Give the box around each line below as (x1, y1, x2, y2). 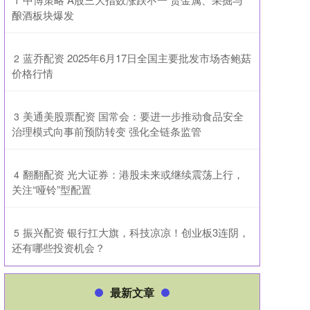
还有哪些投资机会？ (12, 240, 105, 255)
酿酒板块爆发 (12, 8, 74, 22)
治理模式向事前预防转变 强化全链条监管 (12, 124, 201, 138)
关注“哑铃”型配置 (12, 182, 91, 197)
